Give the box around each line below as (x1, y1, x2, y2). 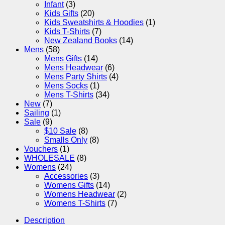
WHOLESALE (24, 153, 75, 162)
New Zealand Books (44, 36, 117, 45)
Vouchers (24, 144, 58, 153)
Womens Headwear (44, 189, 115, 198)
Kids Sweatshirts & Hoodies (44, 18, 144, 27)
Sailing (24, 108, 49, 117)
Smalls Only (44, 135, 87, 144)
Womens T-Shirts (44, 198, 105, 207)
